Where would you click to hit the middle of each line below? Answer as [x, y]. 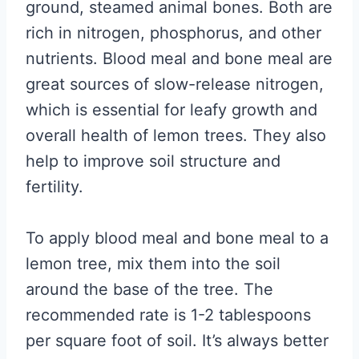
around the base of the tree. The [149, 289]
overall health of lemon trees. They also [176, 135]
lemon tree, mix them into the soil [153, 264]
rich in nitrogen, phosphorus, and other [173, 33]
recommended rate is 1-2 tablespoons [168, 315]
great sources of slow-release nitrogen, [175, 84]
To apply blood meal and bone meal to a [177, 238]
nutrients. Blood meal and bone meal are [179, 58]
